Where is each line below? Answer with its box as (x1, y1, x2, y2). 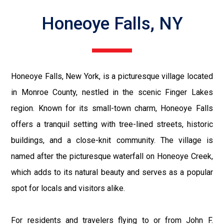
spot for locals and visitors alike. (11, 183, 125, 193)
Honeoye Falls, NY (41, 13, 183, 34)
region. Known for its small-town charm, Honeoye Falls (11, 103, 213, 113)
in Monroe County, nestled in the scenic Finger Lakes (11, 87, 213, 97)
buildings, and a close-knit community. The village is (11, 135, 213, 145)
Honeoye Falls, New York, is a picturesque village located (11, 71, 213, 81)
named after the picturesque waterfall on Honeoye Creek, (11, 151, 213, 161)
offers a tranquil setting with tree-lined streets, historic (11, 119, 213, 129)
